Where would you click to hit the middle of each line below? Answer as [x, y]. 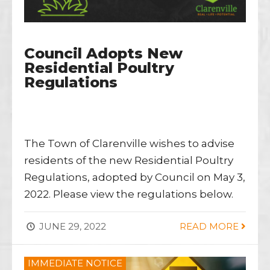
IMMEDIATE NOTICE [75, 263]
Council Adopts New [103, 53]
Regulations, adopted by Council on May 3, [135, 177]
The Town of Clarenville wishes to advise [129, 143]
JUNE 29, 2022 [71, 226]
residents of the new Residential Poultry [129, 160]
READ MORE [210, 226]
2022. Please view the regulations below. [129, 194]
